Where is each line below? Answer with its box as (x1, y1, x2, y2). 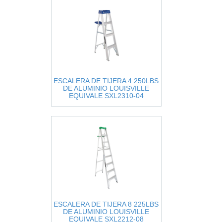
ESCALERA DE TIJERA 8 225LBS (54, 200, 159, 208)
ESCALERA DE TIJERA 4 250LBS (54, 77, 159, 85)
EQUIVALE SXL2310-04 (68, 92, 144, 100)
